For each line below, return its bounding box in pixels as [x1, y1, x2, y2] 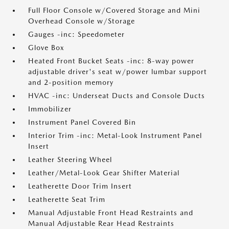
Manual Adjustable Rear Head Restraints [28, 219, 174, 228]
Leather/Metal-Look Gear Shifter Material [28, 169, 179, 177]
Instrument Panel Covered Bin [28, 118, 136, 127]
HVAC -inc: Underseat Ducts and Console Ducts [28, 91, 205, 100]
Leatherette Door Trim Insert [28, 182, 132, 191]
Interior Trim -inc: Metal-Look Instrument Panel [28, 131, 202, 140]
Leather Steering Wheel [28, 155, 112, 164]
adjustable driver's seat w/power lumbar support [28, 67, 207, 76]
